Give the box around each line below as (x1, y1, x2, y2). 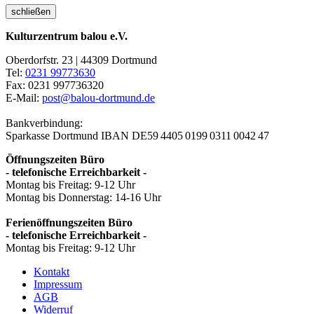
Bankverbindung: (6, 116, 83, 129)
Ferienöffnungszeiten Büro (6, 216, 132, 228)
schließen (11, 6, 50, 17)
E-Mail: (6, 91, 42, 104)
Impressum (34, 278, 82, 290)
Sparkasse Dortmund (6, 129, 101, 142)
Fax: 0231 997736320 (6, 78, 107, 91)
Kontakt (34, 265, 69, 278)
